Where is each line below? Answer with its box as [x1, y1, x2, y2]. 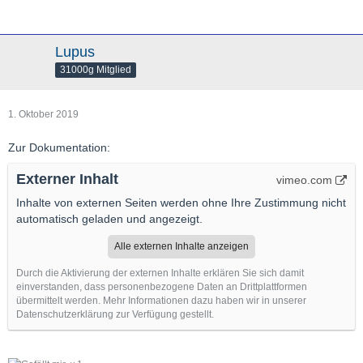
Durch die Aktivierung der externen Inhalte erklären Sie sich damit [16, 267, 304, 279]
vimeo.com [276, 173, 332, 186]
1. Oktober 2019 [8, 108, 79, 120]
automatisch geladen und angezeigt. [16, 211, 203, 225]
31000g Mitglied [60, 64, 131, 76]
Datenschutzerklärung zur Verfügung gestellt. [16, 308, 214, 320]
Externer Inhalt [16, 170, 118, 187]
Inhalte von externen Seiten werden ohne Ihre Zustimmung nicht [16, 195, 346, 209]
